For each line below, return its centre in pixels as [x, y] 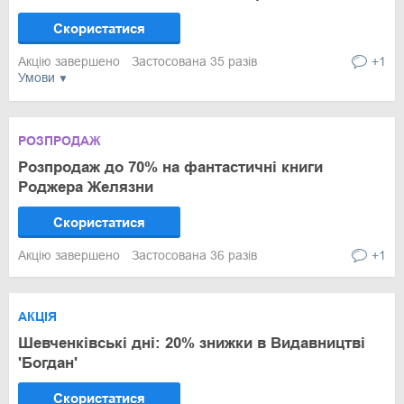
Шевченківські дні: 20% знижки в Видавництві [192, 343]
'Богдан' [48, 363]
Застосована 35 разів [194, 61]
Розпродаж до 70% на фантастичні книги [170, 167]
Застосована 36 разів [194, 255]
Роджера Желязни [86, 187]
